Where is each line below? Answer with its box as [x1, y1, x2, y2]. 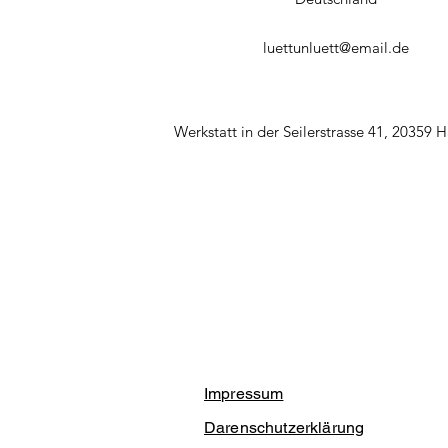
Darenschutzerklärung [204, 417, 365, 437]
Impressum [204, 383, 284, 403]
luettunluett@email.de [263, 37, 409, 57]
